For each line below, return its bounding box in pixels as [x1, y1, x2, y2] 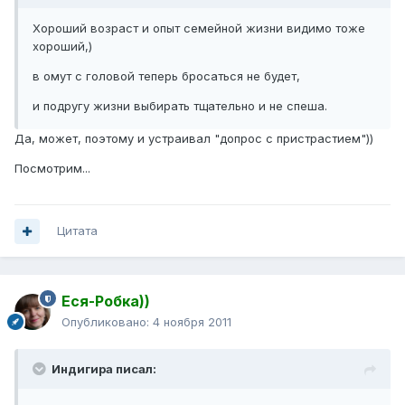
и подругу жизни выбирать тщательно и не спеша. [33, 99, 327, 114]
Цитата [57, 223, 98, 239]
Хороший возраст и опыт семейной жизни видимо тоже [33, 21, 365, 36]
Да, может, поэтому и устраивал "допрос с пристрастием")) [14, 131, 373, 146]
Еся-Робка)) [61, 292, 150, 311]
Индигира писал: [52, 362, 156, 377]
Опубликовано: [61, 315, 153, 330]
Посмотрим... [14, 161, 90, 176]
